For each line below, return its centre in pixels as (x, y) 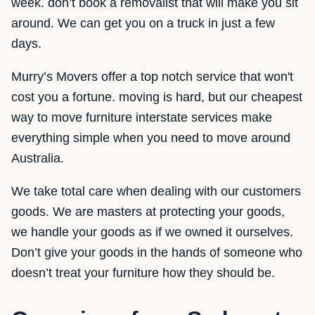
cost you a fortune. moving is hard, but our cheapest (157, 97)
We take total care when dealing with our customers (156, 191)
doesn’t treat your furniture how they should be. (143, 273)
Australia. (38, 158)
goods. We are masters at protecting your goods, (148, 212)
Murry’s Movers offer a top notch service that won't (152, 77)
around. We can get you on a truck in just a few (143, 23)
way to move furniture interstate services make (142, 117)
